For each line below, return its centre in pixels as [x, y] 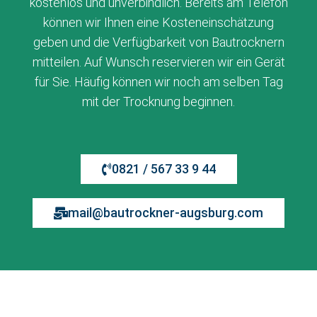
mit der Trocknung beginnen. [158, 101]
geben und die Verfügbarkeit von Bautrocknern [158, 42]
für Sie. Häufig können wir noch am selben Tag [158, 81]
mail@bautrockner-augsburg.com [166, 212]
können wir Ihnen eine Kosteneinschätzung [158, 22]
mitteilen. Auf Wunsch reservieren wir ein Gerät [158, 62]
